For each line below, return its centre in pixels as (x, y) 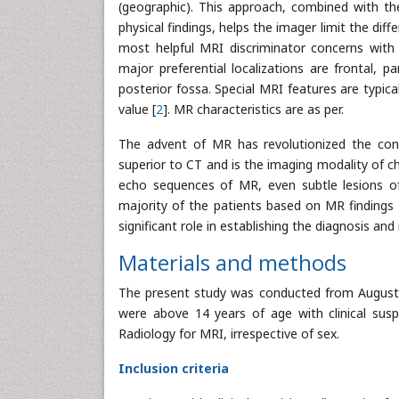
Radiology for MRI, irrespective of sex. (229, 334)
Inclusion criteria (174, 368)
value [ (137, 109)
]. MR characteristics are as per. (253, 109)
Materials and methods (232, 262)
